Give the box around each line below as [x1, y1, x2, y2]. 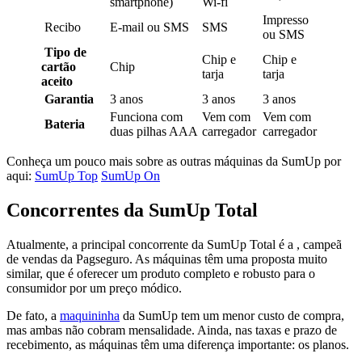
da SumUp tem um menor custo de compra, [120, 308, 344, 322]
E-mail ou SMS [110, 19, 189, 34]
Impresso [263, 12, 309, 27]
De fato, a [6, 308, 60, 322]
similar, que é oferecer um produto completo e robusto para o [6, 266, 315, 280]
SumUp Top [35, 168, 98, 183]
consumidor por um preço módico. [6, 280, 182, 295]
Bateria [41, 116, 88, 131]
